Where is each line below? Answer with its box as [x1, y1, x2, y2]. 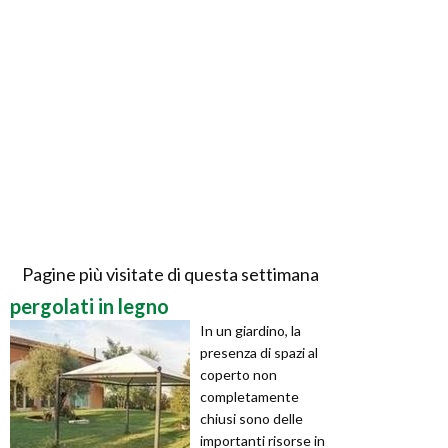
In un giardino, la [200, 322, 301, 340]
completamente [200, 388, 299, 406]
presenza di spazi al [200, 344, 318, 362]
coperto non [200, 366, 277, 384]
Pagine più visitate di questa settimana [21, 263, 319, 286]
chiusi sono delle [200, 410, 303, 428]
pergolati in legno [10, 294, 169, 319]
